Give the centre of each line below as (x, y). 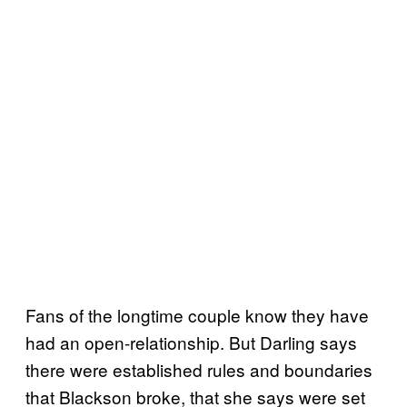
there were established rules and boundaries (199, 370)
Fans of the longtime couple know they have (197, 315)
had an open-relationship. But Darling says (191, 342)
